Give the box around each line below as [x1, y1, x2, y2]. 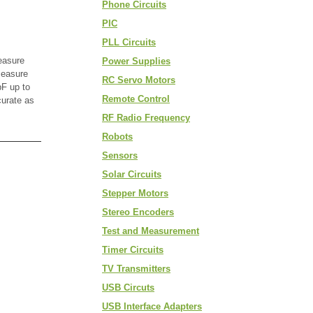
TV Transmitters [102, 263, 170, 274]
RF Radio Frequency [102, 112, 190, 123]
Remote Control [102, 94, 170, 104]
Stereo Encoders [102, 207, 174, 217]
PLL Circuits [102, 37, 156, 48]
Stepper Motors [102, 188, 168, 198]
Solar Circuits [102, 169, 161, 180]
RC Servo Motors [102, 75, 175, 85]
